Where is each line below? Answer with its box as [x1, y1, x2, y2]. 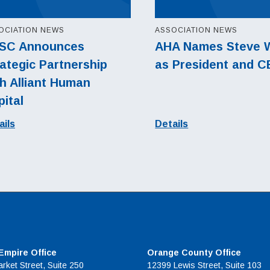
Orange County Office [147, 248, 241, 258]
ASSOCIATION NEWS [155, 26, 238, 35]
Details [155, 119, 189, 130]
